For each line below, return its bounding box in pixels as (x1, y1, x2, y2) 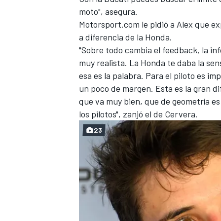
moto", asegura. (79, 5, 138, 17)
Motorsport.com (79, 18, 140, 30)
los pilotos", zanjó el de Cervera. (79, 108, 198, 119)
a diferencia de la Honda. (79, 31, 172, 42)
